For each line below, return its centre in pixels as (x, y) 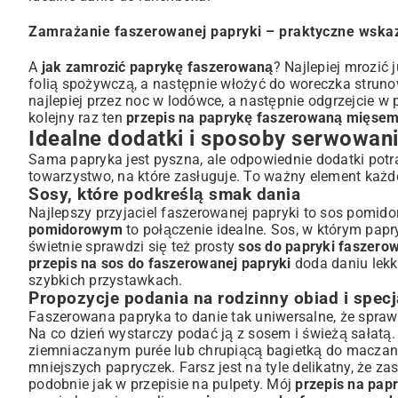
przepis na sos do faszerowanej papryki (160, 264)
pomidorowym (76, 230)
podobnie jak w (80, 385)
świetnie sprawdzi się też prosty (134, 247)
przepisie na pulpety (195, 385)
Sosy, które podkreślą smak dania (164, 195)
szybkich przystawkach (104, 281)
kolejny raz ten (77, 118)
